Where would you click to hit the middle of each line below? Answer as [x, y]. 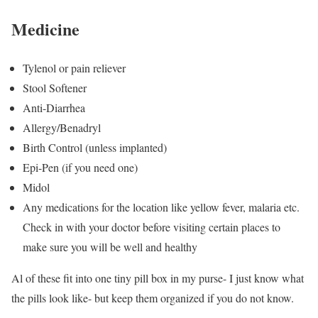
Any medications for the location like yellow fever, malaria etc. [161, 207]
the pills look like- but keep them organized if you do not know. [153, 298]
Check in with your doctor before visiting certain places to [152, 227]
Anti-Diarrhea [54, 108]
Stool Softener [55, 88]
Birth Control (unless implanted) [95, 148]
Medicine [45, 29]
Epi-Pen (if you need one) [80, 168]
